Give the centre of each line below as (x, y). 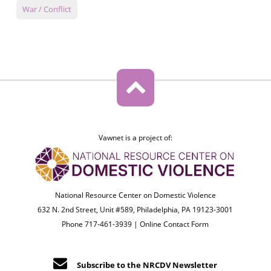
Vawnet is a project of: (135, 138)
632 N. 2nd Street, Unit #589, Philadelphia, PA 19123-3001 (135, 210)
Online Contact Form (175, 224)
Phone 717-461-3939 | (101, 224)
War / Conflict (47, 9)
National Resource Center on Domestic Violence (135, 195)
